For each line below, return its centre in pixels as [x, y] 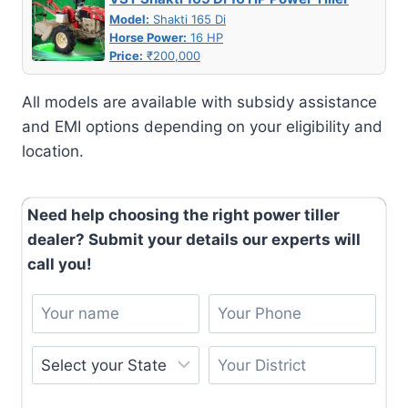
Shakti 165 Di [188, 20]
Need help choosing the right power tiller [184, 215]
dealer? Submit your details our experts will [194, 240]
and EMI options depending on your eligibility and [202, 127]
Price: [126, 56]
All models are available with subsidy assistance [199, 102]
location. [53, 152]
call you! [60, 265]
